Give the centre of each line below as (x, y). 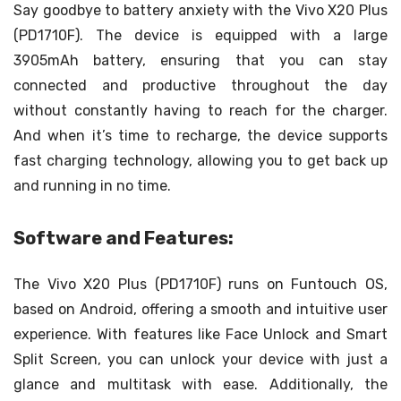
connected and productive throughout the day (200, 85)
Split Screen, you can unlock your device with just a (200, 360)
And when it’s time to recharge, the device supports (200, 136)
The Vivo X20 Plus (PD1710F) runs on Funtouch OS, (200, 285)
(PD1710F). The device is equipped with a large (200, 35)
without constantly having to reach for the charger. (200, 111)
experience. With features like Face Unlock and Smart (200, 335)
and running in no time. (92, 186)
